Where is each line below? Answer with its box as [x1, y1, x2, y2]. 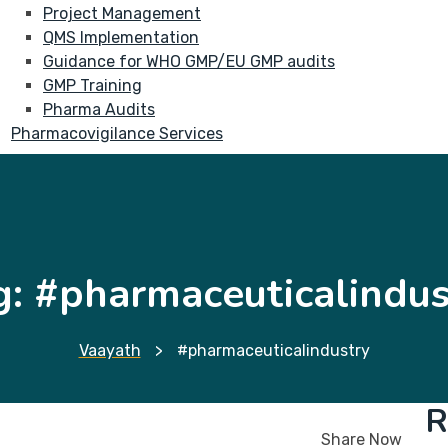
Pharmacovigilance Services [11, 124, 223, 143]
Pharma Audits [43, 100, 155, 119]
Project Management [43, 4, 201, 23]
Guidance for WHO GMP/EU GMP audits [43, 52, 335, 71]
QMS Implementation [43, 28, 199, 47]
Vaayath [78, 341, 141, 360]
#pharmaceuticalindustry [176, 341, 370, 360]
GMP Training [43, 76, 142, 95]
